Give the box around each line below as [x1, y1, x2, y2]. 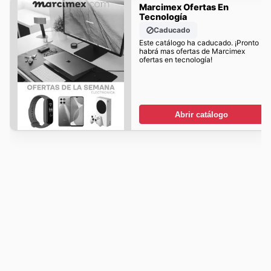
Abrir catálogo [174, 109, 228, 119]
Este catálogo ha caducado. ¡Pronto [139, 38, 259, 48]
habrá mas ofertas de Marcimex [139, 47, 245, 56]
